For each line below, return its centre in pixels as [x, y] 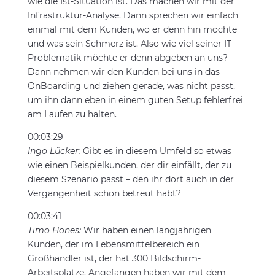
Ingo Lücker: [55, 151]
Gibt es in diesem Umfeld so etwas [157, 151]
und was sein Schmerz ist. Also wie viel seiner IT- [131, 44]
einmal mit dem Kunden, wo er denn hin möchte [132, 29]
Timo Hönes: [55, 230]
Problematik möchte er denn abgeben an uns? [127, 58]
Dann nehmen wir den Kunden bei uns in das [123, 72]
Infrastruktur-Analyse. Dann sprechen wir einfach [133, 15]
